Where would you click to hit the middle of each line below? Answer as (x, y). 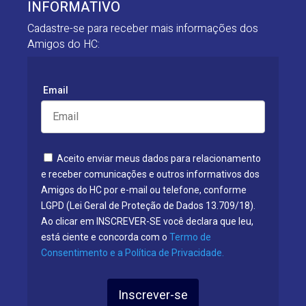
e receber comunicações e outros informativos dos (150, 174)
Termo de (190, 237)
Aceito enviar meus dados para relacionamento (158, 158)
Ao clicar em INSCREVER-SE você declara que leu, (147, 221)
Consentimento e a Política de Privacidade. (133, 252)
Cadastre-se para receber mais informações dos (143, 28)
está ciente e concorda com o (105, 237)
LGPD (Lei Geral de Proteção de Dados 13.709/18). (148, 205)
